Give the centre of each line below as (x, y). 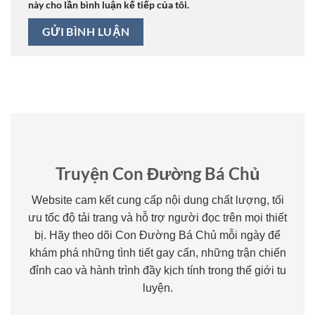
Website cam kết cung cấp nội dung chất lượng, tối (157, 200)
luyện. (157, 288)
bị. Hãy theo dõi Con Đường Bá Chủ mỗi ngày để (157, 236)
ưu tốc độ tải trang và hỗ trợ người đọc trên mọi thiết (157, 218)
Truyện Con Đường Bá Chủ (157, 174)
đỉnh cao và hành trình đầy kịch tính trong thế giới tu (157, 271)
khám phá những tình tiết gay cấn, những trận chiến (157, 253)
